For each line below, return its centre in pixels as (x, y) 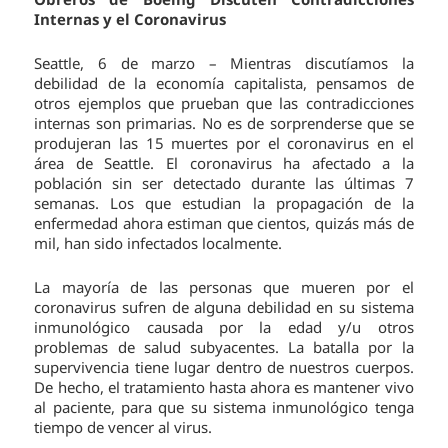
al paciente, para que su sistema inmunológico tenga (224, 407)
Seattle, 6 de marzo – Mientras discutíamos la (224, 63)
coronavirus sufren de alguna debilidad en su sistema (224, 307)
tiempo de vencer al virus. (123, 427)
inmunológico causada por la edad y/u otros (224, 327)
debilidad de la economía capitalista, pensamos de (224, 83)
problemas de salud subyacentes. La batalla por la (224, 347)
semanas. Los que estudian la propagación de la (224, 203)
